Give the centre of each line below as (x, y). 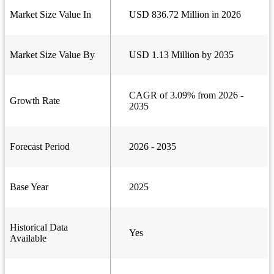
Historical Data (39, 228)
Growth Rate (35, 101)
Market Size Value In (50, 15)
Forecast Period (40, 147)
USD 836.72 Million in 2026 (185, 15)
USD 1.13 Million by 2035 (181, 55)
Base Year (29, 187)
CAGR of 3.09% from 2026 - (186, 95)
